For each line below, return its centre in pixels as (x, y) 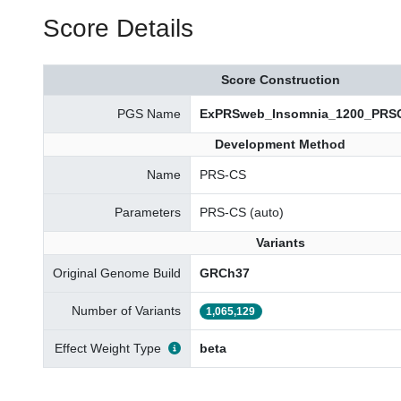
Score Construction (280, 80)
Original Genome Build (117, 273)
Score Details (118, 28)
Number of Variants (126, 311)
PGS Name (149, 114)
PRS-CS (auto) (242, 212)
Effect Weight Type (108, 348)
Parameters (148, 212)
